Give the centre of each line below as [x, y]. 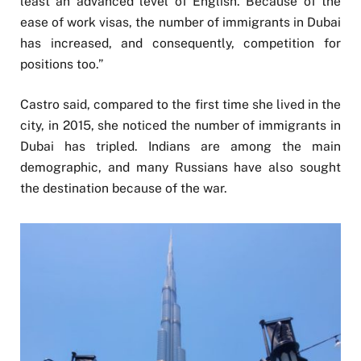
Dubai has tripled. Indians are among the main [180, 146]
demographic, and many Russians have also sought [180, 167]
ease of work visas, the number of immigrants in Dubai [180, 22]
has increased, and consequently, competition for [180, 43]
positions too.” [62, 64]
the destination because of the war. [124, 188]
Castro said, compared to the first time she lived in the [180, 104]
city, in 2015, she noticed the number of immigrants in [180, 125]
